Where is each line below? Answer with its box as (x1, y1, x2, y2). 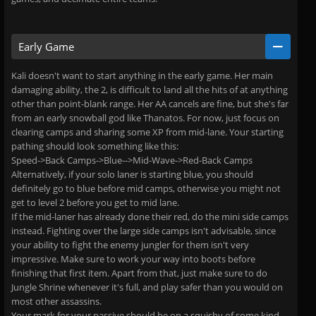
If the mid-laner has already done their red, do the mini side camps (11, 210, 288, 223)
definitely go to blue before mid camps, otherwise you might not (11, 182, 281, 195)
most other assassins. (11, 295, 102, 308)
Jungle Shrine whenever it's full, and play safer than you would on (11, 281, 283, 293)
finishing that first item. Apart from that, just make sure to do (11, 267, 267, 279)
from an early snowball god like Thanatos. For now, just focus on (11, 111, 279, 124)
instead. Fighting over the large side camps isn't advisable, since (11, 224, 276, 237)
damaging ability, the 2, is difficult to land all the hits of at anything (11, 83, 288, 96)
